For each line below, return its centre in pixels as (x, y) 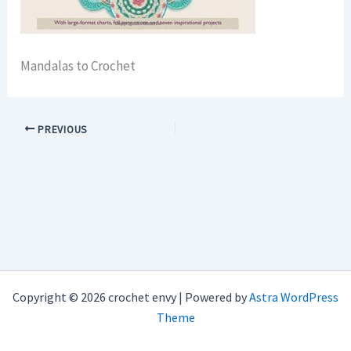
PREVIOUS (61, 129)
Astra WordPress (294, 297)
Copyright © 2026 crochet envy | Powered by (131, 297)
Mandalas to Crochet (78, 66)
